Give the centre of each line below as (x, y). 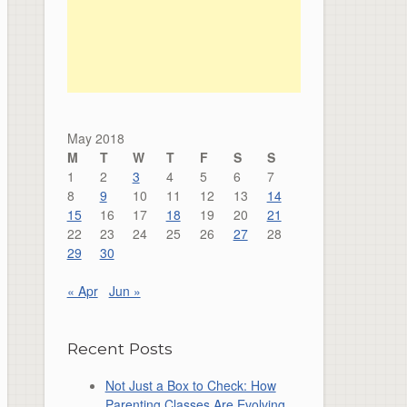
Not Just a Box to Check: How (190, 385)
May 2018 (95, 138)
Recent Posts (119, 348)
